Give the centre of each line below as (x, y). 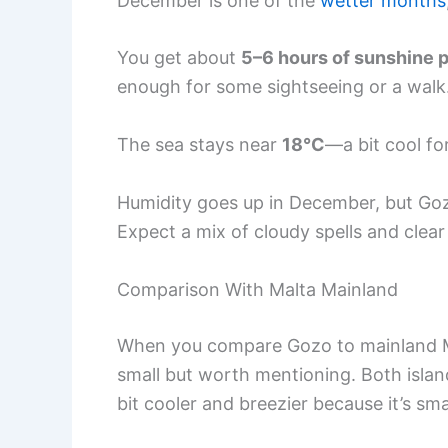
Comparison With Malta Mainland (257, 289)
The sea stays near (199, 145)
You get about (179, 58)
